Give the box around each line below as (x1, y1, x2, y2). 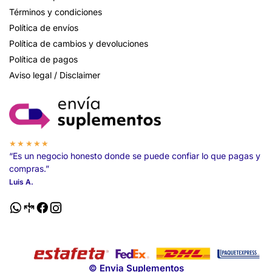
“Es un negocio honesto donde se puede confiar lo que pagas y (9, 151, 260, 161)
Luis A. (9, 177, 33, 187)
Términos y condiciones (9, 6, 102, 17)
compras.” (9, 163, 49, 174)
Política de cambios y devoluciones (9, 38, 148, 49)
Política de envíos (9, 22, 78, 33)
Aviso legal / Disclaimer (9, 69, 100, 80)
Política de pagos (9, 53, 78, 64)
